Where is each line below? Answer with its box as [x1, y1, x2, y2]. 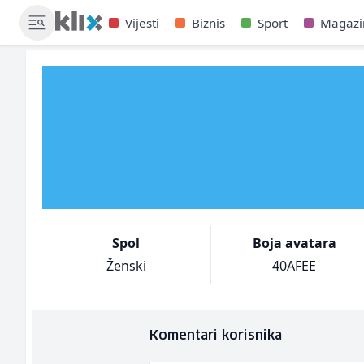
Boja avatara [252, 234, 336, 252]
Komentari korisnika [149, 329, 282, 342]
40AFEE [272, 257, 317, 275]
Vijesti [124, 15, 159, 31]
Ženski [106, 257, 146, 275]
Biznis [191, 15, 225, 31]
